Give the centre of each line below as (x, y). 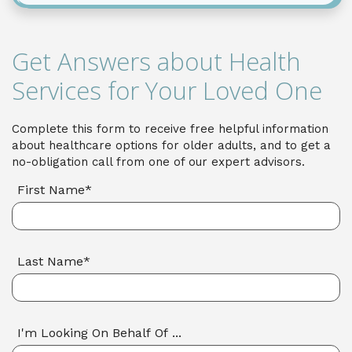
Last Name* (54, 261)
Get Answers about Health (156, 61)
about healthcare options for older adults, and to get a (171, 145)
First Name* (55, 190)
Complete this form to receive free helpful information (170, 129)
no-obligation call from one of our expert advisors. (158, 162)
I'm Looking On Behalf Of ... (99, 333)
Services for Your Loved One (167, 90)
